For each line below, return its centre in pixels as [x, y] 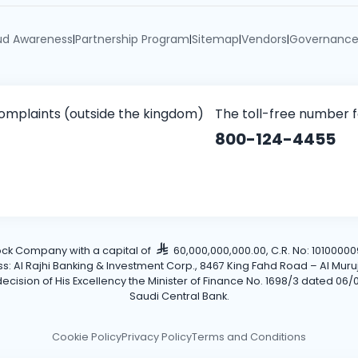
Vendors [264, 39]
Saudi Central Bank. [179, 296]
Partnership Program [132, 39]
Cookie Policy [87, 336]
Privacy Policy [157, 336]
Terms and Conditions [249, 336]
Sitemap [215, 39]
